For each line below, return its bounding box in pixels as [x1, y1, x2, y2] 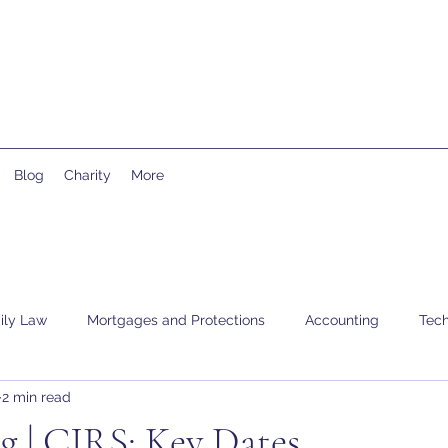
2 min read [2, 388, 71, 405]
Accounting [305, 311, 379, 328]
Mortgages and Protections [87, 311, 265, 328]
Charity [64, 167, 111, 183]
